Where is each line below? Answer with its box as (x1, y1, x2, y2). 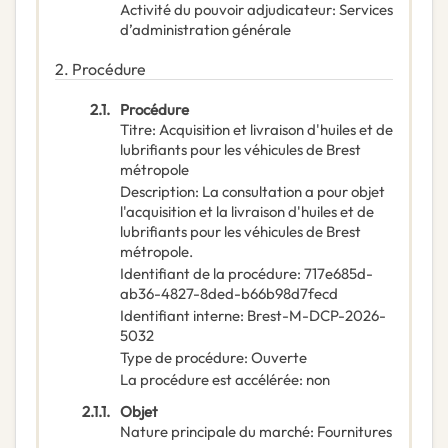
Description (120, 182, 195, 202)
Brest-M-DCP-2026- (247, 306, 386, 326)
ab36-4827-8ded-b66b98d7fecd (120, 284, 338, 304)
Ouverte (251, 348, 307, 368)
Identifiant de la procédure (120, 264, 297, 284)
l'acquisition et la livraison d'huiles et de (120, 202, 374, 222)
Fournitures (317, 422, 392, 442)
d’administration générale (120, 20, 291, 40)
